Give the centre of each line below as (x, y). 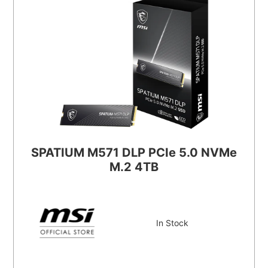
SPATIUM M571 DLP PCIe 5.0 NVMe (134, 152)
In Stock (173, 223)
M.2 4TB (134, 167)
